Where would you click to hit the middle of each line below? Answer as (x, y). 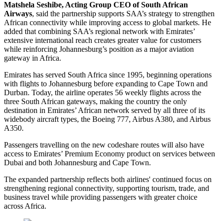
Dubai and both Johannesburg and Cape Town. (77, 163)
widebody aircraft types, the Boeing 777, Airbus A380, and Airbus (107, 119)
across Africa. (25, 206)
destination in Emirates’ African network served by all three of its (105, 110)
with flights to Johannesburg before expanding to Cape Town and (106, 84)
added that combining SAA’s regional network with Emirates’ (99, 32)
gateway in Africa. (33, 58)
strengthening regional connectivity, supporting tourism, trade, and (107, 188)
